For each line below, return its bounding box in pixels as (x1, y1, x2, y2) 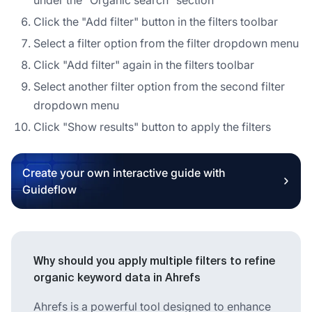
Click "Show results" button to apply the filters (33, 119, 271, 134)
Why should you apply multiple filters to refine (33, 256, 275, 267)
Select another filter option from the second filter (33, 79, 285, 93)
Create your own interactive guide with (22, 165, 226, 180)
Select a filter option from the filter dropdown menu (33, 36, 299, 50)
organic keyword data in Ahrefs (33, 272, 201, 284)
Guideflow (22, 182, 77, 196)
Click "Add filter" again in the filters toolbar (33, 57, 254, 72)
